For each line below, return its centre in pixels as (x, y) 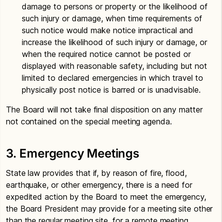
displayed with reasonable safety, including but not (114, 66)
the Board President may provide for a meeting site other (110, 209)
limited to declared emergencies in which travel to (112, 78)
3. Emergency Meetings (73, 153)
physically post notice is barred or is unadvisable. (111, 90)
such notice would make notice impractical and (108, 30)
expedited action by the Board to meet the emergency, (106, 197)
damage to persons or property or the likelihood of (115, 6)
